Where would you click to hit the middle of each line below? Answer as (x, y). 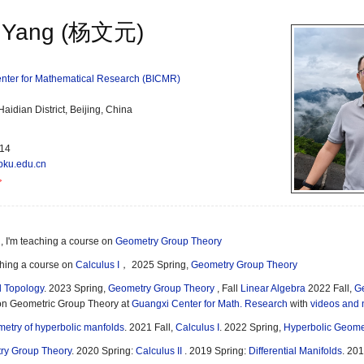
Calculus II (160, 351)
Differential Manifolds (295, 351)
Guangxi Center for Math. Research (210, 304)
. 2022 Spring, (251, 327)
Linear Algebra (273, 288)
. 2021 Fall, (150, 327)
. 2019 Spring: (217, 351)
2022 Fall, (330, 288)
